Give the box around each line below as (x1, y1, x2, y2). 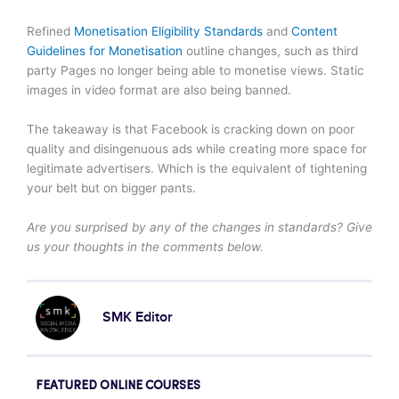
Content (291, 24, 338, 39)
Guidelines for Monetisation (27, 44, 183, 59)
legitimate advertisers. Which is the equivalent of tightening (27, 161, 367, 176)
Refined (27, 24, 74, 39)
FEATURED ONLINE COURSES (36, 379, 200, 392)
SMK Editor (102, 308, 173, 327)
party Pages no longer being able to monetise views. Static (27, 63, 364, 78)
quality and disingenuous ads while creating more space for (27, 142, 367, 157)
